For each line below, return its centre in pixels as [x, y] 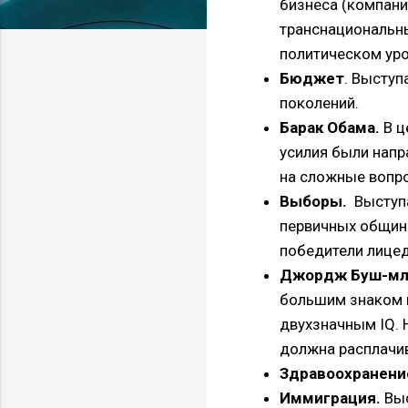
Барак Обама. [330, 127]
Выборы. [313, 201]
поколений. [321, 102]
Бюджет [312, 78]
